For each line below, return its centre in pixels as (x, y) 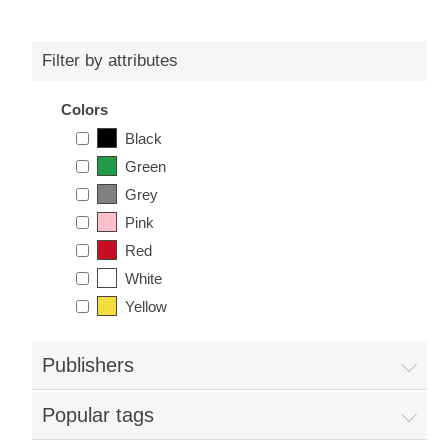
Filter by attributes (109, 60)
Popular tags (97, 415)
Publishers (87, 365)
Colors (85, 109)
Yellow (146, 306)
